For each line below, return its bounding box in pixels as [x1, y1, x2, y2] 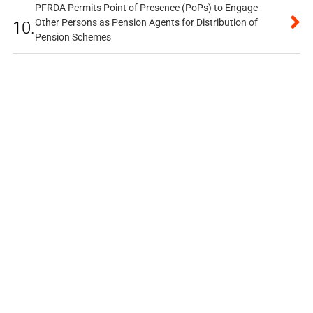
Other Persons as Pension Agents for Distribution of [34, 16, 258, 28]
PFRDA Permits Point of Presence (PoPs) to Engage [34, 1, 258, 13]
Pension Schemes [34, 31, 111, 43]
